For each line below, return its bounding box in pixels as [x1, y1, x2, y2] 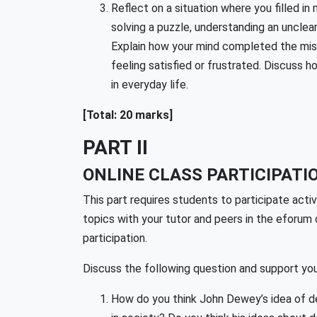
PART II [83, 136, 148, 159]
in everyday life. [111, 78, 188, 91]
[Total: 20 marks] [83, 108, 173, 122]
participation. [83, 231, 147, 245]
